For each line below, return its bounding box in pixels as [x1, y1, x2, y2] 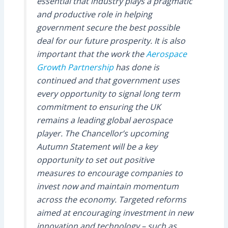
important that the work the [36, 48, 146, 60]
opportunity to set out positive [36, 154, 154, 165]
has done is [113, 61, 159, 73]
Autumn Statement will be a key [36, 140, 157, 152]
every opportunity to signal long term [36, 88, 180, 99]
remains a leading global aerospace [36, 114, 173, 126]
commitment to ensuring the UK [36, 101, 161, 112]
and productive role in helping [36, 8, 152, 20]
